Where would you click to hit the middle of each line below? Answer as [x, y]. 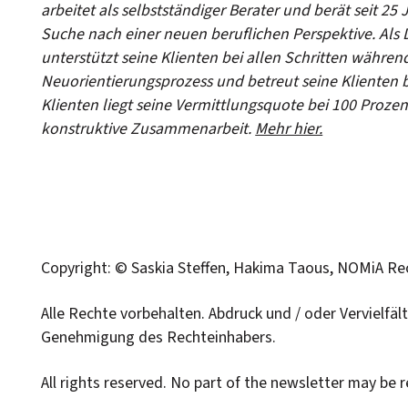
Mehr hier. [289, 129]
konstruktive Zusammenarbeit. [148, 129]
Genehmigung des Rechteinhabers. [159, 338]
